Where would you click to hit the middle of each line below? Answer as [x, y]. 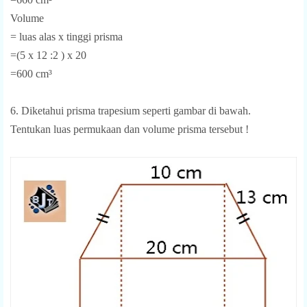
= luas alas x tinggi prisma [66, 36]
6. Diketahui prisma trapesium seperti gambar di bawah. [132, 110]
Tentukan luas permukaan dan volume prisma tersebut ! [130, 129]
